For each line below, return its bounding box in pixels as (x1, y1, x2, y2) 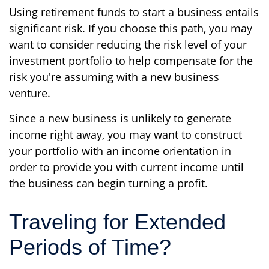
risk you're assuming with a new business (9, 70, 219, 84)
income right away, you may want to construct (9, 127, 242, 142)
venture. (9, 86, 50, 100)
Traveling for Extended (9, 210, 226, 234)
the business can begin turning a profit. (9, 176, 208, 190)
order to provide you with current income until (9, 160, 244, 174)
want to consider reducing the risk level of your (9, 37, 247, 52)
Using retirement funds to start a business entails (9, 5, 259, 19)
